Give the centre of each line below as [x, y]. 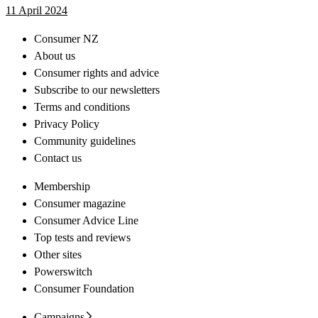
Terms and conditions [82, 106]
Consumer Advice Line [86, 220]
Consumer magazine [80, 203]
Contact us [58, 158]
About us [55, 55]
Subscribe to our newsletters [97, 89]
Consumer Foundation [84, 288]
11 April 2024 [37, 10]
